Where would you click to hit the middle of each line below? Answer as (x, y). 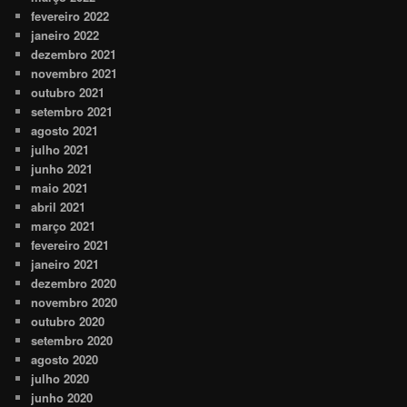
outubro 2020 (68, 322)
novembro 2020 (74, 303)
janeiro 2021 (65, 264)
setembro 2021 (72, 112)
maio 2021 (60, 188)
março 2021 (64, 226)
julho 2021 (60, 150)
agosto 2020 (65, 360)
